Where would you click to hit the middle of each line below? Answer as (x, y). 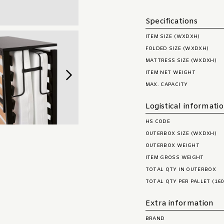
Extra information (179, 203)
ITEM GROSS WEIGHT (174, 158)
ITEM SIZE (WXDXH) (172, 37)
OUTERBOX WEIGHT (172, 146)
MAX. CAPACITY (166, 85)
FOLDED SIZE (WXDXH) (177, 49)
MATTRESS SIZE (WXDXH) (181, 61)
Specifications (171, 21)
